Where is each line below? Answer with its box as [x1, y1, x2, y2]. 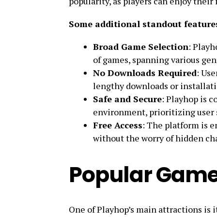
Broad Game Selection [93, 40, 188, 52]
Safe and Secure [93, 93, 162, 105]
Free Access [93, 119, 142, 131]
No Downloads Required [93, 66, 197, 78]
